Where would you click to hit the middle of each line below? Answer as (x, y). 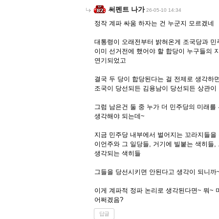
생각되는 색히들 (118, 153)
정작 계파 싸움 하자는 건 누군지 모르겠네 (154, 23)
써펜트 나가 (127, 9)
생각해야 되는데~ (120, 116)
